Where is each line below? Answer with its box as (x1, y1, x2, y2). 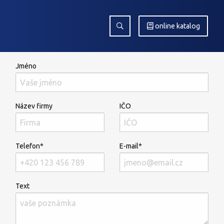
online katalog (154, 22, 200, 30)
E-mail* (119, 142, 142, 150)
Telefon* (15, 142, 44, 150)
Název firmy (15, 102, 53, 110)
